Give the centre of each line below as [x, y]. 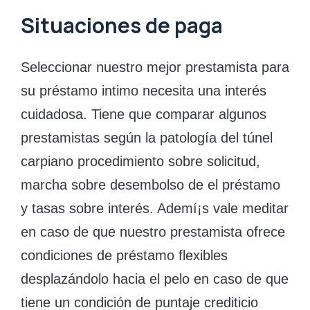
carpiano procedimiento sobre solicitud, [140, 161]
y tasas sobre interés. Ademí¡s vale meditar [155, 208]
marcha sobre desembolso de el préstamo [151, 184]
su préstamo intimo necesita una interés [144, 90]
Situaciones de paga [122, 25]
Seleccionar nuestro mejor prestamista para [155, 67]
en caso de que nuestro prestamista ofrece [153, 231]
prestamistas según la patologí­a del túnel [147, 137]
